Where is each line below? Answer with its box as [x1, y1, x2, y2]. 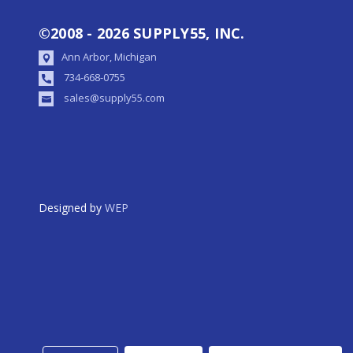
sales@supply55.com [63, 90, 165, 105]
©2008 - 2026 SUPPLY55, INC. [38, 23, 245, 43]
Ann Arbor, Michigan [61, 49, 157, 64]
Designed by [38, 199, 105, 215]
